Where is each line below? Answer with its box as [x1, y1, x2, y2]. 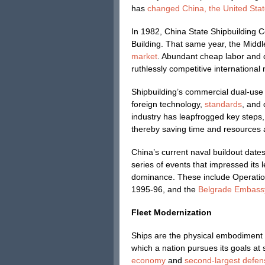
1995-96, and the [131, 185, 196, 194]
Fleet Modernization [131, 208, 212, 217]
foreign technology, [131, 99, 205, 109]
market [131, 51, 157, 61]
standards [205, 99, 242, 109]
